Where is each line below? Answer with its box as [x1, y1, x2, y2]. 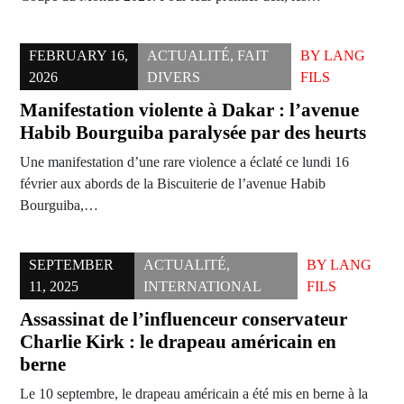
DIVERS [146, 69, 200, 86]
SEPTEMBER [29, 257, 114, 273]
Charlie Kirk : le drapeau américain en [20, 331, 336, 353]
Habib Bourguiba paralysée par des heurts [20, 122, 366, 144]
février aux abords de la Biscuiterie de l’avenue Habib [20, 176, 326, 192]
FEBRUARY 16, [29, 48, 128, 64]
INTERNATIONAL [142, 279, 262, 295]
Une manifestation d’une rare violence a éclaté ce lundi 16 [20, 154, 349, 170]
